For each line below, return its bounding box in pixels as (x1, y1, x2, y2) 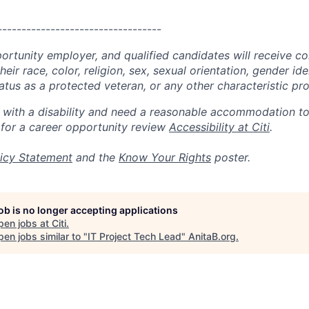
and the (72, 150, 119, 164)
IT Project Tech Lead (88, 230, 181, 242)
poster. (211, 150, 250, 164)
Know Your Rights (119, 150, 211, 164)
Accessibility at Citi (169, 120, 270, 134)
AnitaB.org (188, 230, 236, 242)
